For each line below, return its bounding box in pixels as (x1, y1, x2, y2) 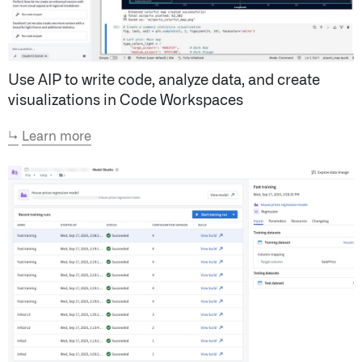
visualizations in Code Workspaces (8, 93, 243, 108)
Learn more (22, 129, 91, 143)
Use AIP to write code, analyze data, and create (8, 73, 320, 88)
